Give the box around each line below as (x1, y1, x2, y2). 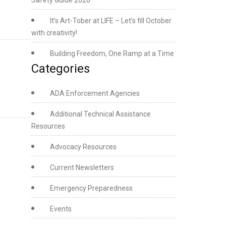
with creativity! (31, 29, 77, 37)
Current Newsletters (49, 163, 114, 172)
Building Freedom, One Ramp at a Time (49, 49, 174, 58)
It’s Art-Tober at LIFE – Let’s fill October (49, 17, 172, 25)
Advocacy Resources (49, 143, 117, 151)
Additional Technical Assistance (49, 110, 151, 118)
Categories (31, 62, 90, 76)
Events (49, 205, 72, 213)
